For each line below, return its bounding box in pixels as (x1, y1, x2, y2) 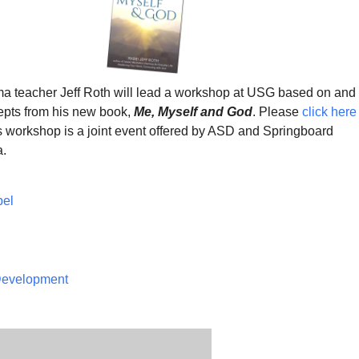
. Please (252, 105, 302, 119)
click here (302, 105, 357, 119)
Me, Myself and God (134, 105, 252, 119)
